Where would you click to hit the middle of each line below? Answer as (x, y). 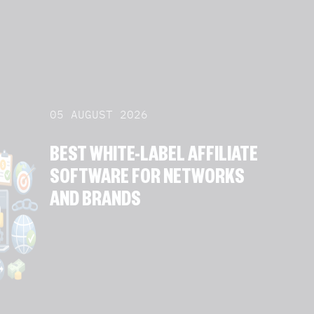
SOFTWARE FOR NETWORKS (147, 180)
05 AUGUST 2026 (99, 114)
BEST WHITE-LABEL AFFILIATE (154, 158)
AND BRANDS (95, 203)
